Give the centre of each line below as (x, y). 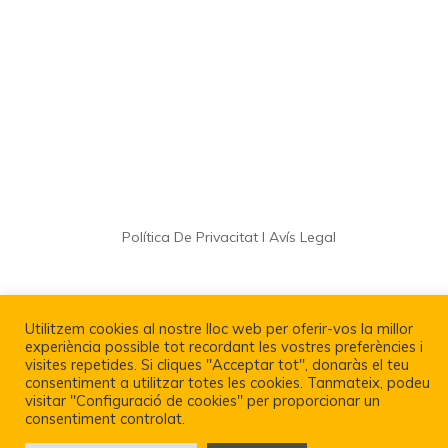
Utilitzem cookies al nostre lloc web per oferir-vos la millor (219, 328)
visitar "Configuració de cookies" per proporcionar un (202, 400)
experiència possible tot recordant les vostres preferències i (224, 346)
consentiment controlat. (105, 418)
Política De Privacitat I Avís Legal (229, 237)
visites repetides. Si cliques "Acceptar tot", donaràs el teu (217, 364)
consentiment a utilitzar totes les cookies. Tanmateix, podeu (227, 382)
